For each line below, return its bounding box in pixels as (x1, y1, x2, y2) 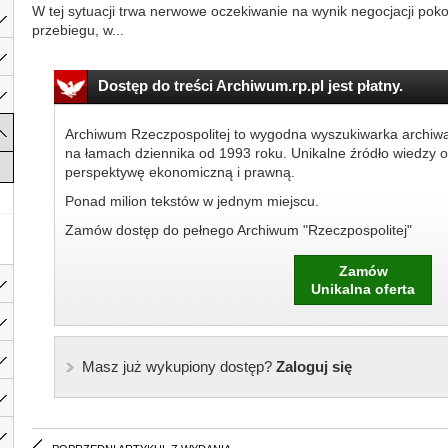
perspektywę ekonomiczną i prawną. (64, 164, 295, 180)
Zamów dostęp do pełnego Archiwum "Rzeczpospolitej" (64, 222, 412, 238)
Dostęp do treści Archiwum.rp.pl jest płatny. (97, 77, 403, 94)
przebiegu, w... (32, 22, 124, 38)
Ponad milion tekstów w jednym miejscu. (64, 193, 319, 209)
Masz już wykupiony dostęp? (81, 358, 272, 375)
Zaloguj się (271, 358, 352, 375)
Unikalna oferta (311, 281, 415, 297)
